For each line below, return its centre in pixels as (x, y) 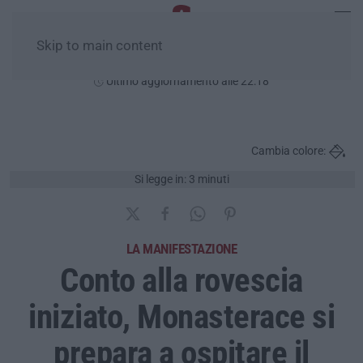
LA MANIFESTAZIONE (181, 248)
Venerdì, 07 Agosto (181, 62)
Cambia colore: (288, 151)
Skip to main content (100, 46)
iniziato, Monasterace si (181, 316)
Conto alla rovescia (181, 280)
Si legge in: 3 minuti (182, 179)
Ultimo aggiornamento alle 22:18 (186, 81)
